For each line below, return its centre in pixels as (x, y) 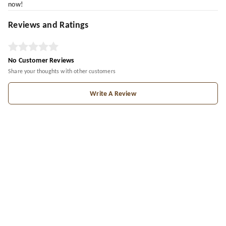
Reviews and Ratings (48, 26)
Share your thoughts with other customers (62, 72)
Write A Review (113, 94)
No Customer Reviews (41, 61)
